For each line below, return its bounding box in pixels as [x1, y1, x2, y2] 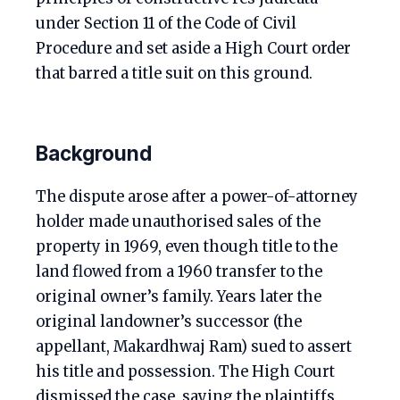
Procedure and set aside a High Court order [36, 39, 351, 58]
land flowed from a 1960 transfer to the [36, 262, 322, 281]
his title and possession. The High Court [36, 362, 335, 381]
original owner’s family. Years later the [36, 287, 321, 306]
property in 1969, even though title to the [36, 237, 337, 256]
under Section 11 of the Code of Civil [36, 14, 296, 33]
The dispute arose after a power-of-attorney [36, 187, 358, 206]
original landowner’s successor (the [36, 312, 302, 331]
